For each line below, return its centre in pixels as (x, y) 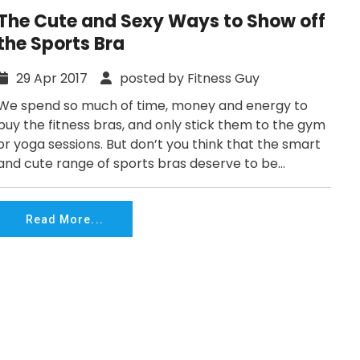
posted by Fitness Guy (188, 79)
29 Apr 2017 (57, 79)
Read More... (65, 219)
